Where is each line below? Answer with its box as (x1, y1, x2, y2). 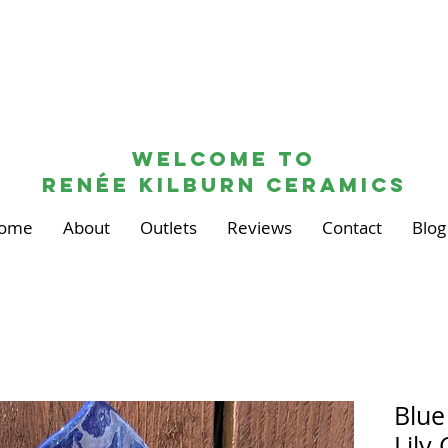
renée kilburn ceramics (41, 172, 407, 198)
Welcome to (132, 146, 316, 172)
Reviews (226, 216, 292, 240)
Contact (321, 216, 382, 240)
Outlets (139, 216, 197, 240)
